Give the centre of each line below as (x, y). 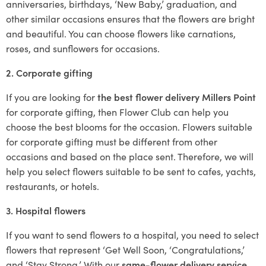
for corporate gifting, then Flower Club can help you (117, 111)
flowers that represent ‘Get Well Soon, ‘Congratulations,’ (125, 249)
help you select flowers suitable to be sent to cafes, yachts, (131, 171)
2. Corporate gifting (49, 72)
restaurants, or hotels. (53, 186)
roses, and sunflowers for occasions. (83, 48)
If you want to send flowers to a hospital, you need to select (132, 234)
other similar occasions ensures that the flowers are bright (130, 18)
